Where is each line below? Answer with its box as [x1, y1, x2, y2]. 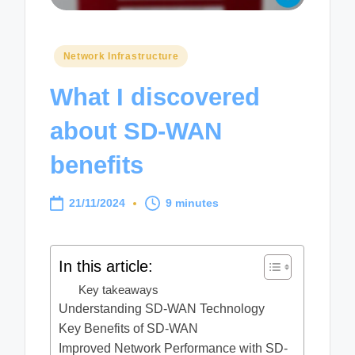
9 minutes [166, 197, 219, 209]
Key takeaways [78, 282, 159, 296]
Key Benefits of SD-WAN [59, 321, 199, 335]
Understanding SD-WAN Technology [59, 301, 265, 315]
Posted [49, 46, 91, 62]
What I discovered [50, 83, 261, 112]
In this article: [59, 257, 154, 275]
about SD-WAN [50, 117, 223, 146]
